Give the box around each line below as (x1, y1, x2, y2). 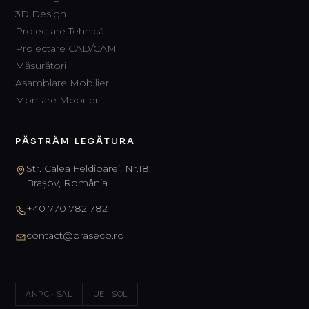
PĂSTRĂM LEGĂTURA (15, 134, 136, 147)
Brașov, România (26, 176, 108, 189)
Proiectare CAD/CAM (15, 41, 117, 54)
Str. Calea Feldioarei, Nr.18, (26, 161, 151, 175)
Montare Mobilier (15, 93, 99, 106)
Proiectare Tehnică (15, 24, 104, 37)
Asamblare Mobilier (15, 76, 109, 89)
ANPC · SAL (26, 288, 72, 299)
